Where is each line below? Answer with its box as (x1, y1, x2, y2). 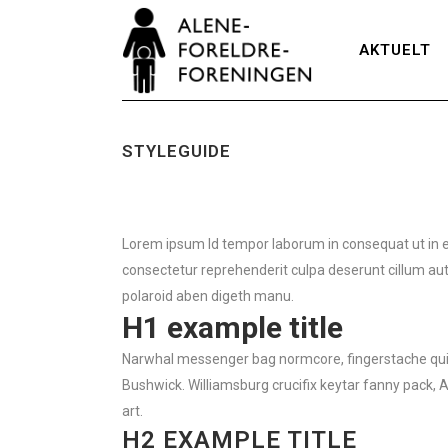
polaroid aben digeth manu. (122, 288, 294, 304)
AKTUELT (359, 41, 431, 59)
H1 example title (122, 310, 343, 345)
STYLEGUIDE (122, 141, 231, 161)
